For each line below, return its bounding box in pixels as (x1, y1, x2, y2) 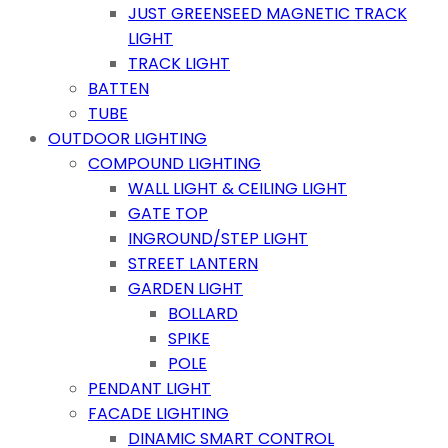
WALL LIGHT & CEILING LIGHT (128, 177, 347, 201)
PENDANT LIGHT (88, 377, 211, 401)
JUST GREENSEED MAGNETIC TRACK (128, 2, 407, 26)
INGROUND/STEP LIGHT (128, 227, 308, 251)
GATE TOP (128, 202, 208, 226)
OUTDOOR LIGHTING (48, 127, 207, 151)
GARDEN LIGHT (128, 277, 243, 301)
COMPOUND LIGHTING (88, 152, 261, 176)
